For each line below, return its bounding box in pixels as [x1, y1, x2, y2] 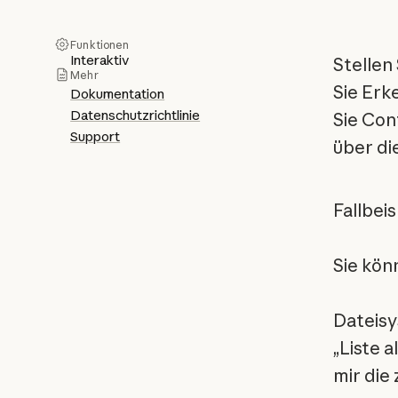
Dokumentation [70, 85, 165, 103]
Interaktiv [70, 52, 130, 69]
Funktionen [70, 38, 130, 52]
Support [70, 128, 121, 146]
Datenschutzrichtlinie [70, 107, 201, 124]
